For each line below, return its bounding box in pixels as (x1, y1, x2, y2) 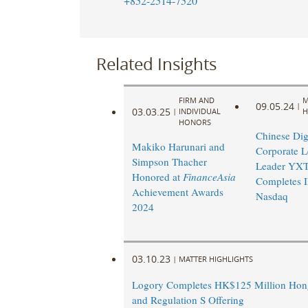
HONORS (178, 117, 211, 128)
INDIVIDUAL (178, 106, 221, 117)
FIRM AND (178, 95, 214, 106)
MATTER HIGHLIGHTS (178, 253, 253, 264)
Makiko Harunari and (131, 140, 225, 154)
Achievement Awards (131, 185, 223, 199)
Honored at (131, 170, 183, 184)
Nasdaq (255, 189, 288, 203)
